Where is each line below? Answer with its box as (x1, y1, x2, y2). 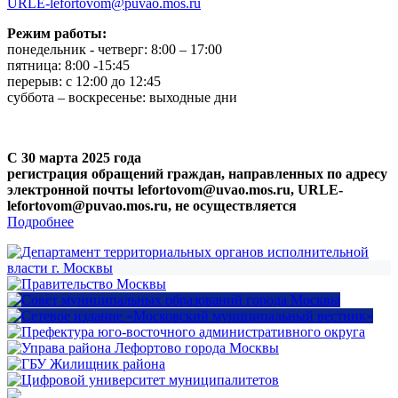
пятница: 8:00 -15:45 (7, 57, 130, 73)
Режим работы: (7, 25, 107, 41)
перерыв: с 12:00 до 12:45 (7, 73, 161, 89)
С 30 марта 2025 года (7, 149, 141, 165)
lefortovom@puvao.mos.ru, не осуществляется (7, 197, 297, 213)
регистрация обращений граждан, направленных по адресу (7, 165, 387, 181)
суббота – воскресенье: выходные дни (7, 89, 237, 105)
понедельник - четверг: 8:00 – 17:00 (7, 41, 222, 57)
